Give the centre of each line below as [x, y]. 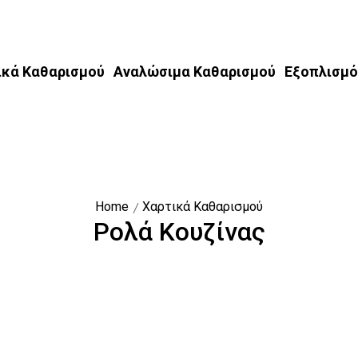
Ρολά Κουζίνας [179, 232]
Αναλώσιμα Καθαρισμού [194, 72]
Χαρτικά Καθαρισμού [203, 207]
